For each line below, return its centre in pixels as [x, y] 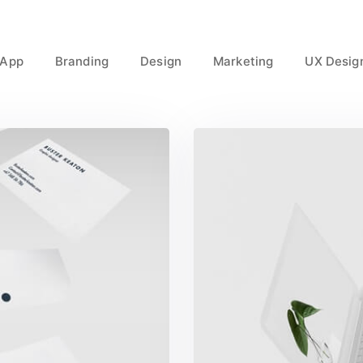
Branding [82, 61]
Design [161, 61]
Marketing [243, 61]
